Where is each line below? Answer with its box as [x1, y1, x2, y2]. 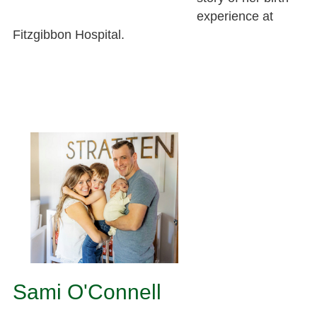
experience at [196, 8, 273, 23]
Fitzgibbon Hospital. [12, 27, 125, 42]
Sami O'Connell [12, 279, 161, 304]
